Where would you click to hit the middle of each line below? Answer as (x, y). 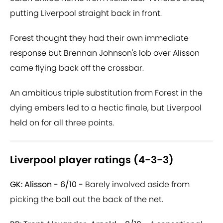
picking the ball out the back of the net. (87, 200)
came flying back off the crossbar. (77, 68)
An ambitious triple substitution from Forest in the (106, 93)
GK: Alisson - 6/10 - (48, 185)
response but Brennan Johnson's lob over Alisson (105, 53)
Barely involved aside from (137, 185)
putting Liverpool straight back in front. (86, 13)
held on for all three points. (62, 123)
